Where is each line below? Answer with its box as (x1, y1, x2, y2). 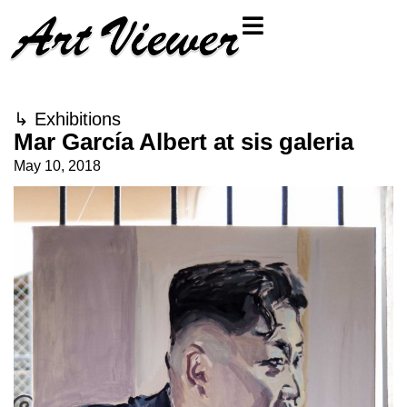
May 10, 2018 (14, 158, 101, 174)
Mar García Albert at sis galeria (14, 128, 353, 155)
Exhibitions (35, 109, 121, 129)
